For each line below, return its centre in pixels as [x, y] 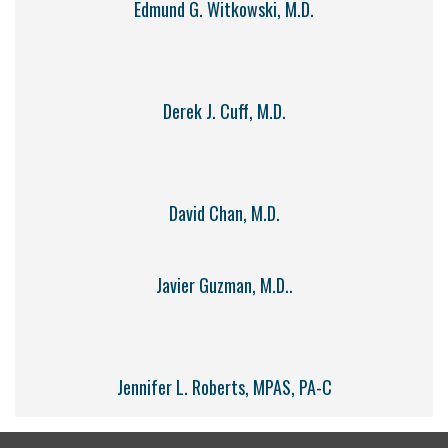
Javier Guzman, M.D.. [224, 284]
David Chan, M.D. [224, 212]
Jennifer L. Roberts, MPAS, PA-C [224, 386]
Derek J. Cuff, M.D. [224, 110]
